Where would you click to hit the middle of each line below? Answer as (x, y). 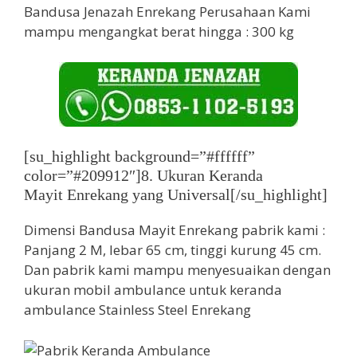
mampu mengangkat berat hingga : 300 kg (159, 32)
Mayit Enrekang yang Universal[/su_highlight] (176, 195)
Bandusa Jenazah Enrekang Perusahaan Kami (167, 12)
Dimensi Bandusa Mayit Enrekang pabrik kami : (175, 230)
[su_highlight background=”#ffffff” (139, 157)
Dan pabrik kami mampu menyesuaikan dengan (177, 270)
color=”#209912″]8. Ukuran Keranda (143, 176)
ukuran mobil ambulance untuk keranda (153, 290)
